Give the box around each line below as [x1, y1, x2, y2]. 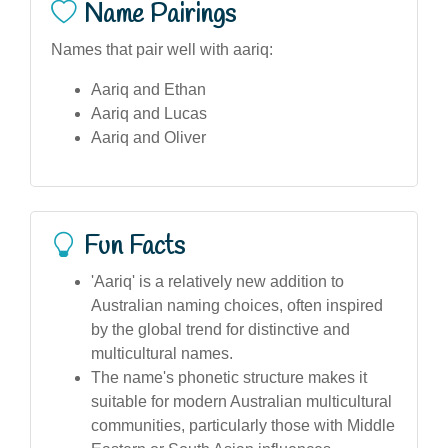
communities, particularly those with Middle [91, 416, 395, 434]
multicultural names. [91, 344, 233, 362]
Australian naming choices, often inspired [91, 296, 383, 314]
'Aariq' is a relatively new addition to [91, 272, 344, 290]
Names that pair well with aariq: [51, 40, 273, 58]
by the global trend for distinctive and [91, 320, 350, 338]
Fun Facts [84, 229, 185, 264]
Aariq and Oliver [91, 128, 206, 146]
